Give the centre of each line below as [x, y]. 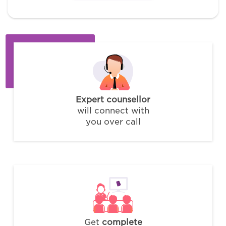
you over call [113, 122]
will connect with [113, 110]
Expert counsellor [113, 99]
